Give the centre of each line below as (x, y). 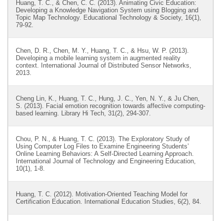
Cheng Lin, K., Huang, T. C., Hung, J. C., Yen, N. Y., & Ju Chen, (108, 98)
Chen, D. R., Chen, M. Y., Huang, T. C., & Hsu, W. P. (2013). (102, 51)
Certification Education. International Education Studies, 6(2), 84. (109, 202)
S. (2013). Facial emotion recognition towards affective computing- (110, 106)
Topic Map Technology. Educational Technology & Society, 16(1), (109, 18)
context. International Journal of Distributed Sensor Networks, (104, 65)
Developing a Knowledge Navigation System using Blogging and (107, 10)
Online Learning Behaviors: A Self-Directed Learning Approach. (105, 154)
